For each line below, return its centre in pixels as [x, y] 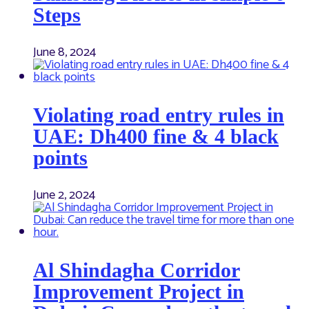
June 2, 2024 [64, 195]
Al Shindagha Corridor [137, 270]
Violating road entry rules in [159, 115]
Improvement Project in [139, 291]
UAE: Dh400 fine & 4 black [156, 136]
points [60, 158]
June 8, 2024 [64, 52]
